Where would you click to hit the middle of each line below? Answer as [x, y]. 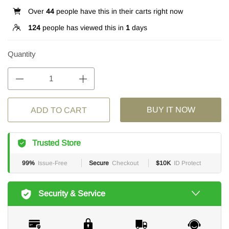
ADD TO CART [59, 110]
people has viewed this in [83, 28]
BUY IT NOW [171, 110]
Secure [99, 163]
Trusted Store [56, 143]
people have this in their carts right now [119, 11]
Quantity [22, 54]
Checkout [125, 163]
